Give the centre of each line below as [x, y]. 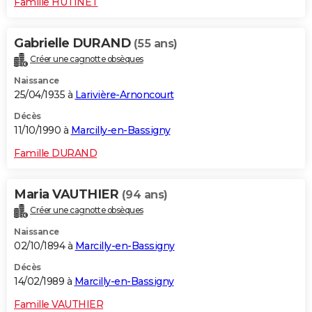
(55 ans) [155, 43]
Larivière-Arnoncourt [124, 94]
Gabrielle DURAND [74, 43]
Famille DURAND [55, 153]
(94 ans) [145, 194]
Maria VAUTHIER [68, 194]
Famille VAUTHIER [58, 304]
